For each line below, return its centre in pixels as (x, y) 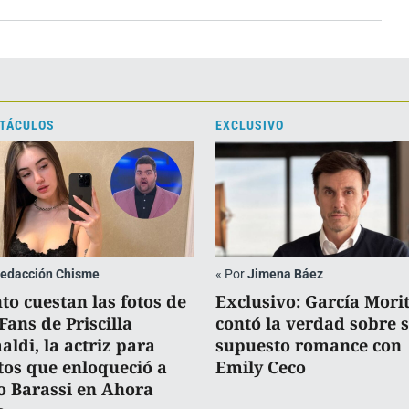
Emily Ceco (261, 367)
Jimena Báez (285, 273)
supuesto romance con (309, 345)
